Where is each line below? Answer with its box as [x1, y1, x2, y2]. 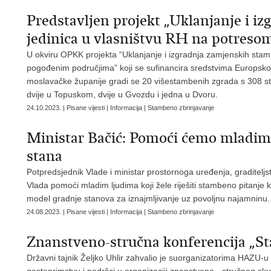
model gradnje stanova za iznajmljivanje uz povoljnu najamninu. [27, 194, 270, 203]
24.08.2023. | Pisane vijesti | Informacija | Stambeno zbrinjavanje [27, 208, 214, 215]
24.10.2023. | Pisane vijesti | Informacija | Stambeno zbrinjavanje [27, 104, 214, 111]
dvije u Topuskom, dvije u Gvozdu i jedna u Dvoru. [27, 90, 218, 99]
